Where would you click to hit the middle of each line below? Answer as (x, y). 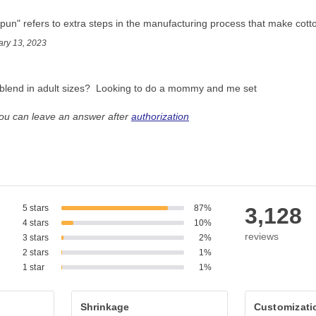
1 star (34, 267)
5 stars (36, 208)
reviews (261, 236)
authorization (160, 116)
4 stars (36, 223)
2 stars (36, 253)
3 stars (36, 238)
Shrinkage (105, 307)
